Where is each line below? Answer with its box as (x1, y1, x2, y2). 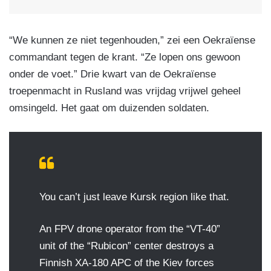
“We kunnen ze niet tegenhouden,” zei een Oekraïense (9, 34, 255, 46)
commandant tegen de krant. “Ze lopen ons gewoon (9, 51, 240, 63)
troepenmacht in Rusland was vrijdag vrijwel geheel (9, 85, 241, 97)
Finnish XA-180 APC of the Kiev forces (39, 256, 214, 269)
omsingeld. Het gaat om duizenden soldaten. (9, 102, 209, 114)
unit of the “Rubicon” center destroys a (39, 240, 214, 252)
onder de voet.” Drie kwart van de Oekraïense (9, 68, 216, 80)
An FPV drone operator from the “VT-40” (39, 223, 220, 235)
